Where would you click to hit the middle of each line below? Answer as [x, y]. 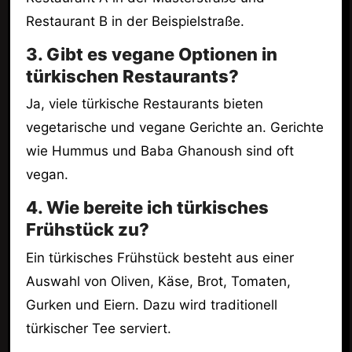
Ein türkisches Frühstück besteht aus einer [159, 257]
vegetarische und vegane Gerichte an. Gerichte [174, 128]
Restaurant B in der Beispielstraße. [135, 22]
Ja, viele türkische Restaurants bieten [144, 104]
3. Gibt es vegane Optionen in [151, 55]
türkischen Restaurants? [132, 77]
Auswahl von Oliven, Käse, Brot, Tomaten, [158, 281]
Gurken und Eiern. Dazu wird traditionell [151, 304]
